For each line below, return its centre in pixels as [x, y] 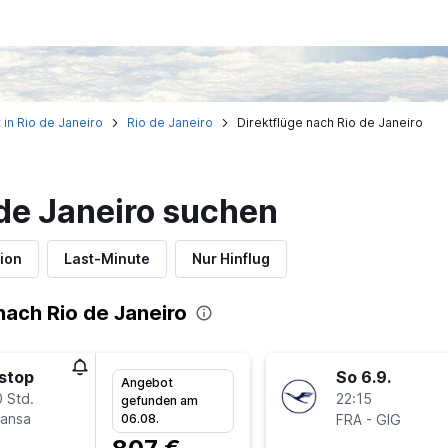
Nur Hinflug [230, 258]
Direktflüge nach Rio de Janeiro [329, 122]
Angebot [146, 382]
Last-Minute [106, 258]
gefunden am [159, 400]
